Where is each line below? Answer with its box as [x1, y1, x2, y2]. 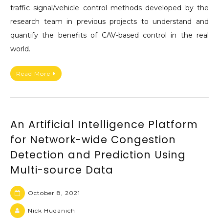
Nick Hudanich [28, 207, 75, 215]
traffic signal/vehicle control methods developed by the [10, 3, 209, 13]
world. [10, 44, 30, 54]
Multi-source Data [10, 162, 113, 177]
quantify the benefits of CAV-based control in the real [10, 31, 209, 40]
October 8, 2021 [28, 189, 80, 197]
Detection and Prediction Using [10, 147, 186, 162]
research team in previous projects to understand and [10, 17, 209, 26]
